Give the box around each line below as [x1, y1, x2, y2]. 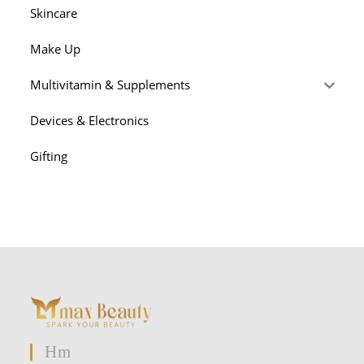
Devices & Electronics [30, 111, 149, 128]
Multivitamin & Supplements [30, 76, 191, 93]
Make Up [30, 40, 81, 57]
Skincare [30, 4, 78, 21]
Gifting [30, 147, 68, 164]
